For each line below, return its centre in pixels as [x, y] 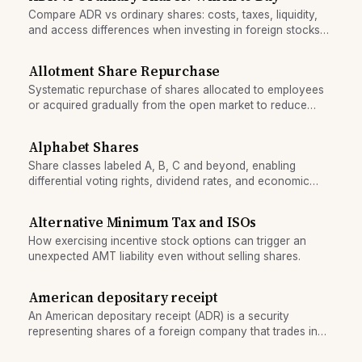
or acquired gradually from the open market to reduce [167, 105]
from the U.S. [61, 46]
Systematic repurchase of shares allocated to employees [176, 90]
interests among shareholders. [106, 196]
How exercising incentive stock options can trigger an [167, 240]
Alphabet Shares [84, 147]
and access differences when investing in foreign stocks [174, 30]
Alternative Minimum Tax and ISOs [142, 222]
